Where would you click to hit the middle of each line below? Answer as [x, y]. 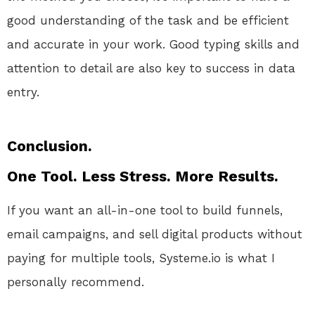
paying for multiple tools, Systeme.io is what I [141, 258]
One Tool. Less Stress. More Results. [143, 176]
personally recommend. [76, 282]
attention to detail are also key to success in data [151, 69]
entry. [23, 92]
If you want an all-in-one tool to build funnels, [145, 211]
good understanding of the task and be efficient [148, 21]
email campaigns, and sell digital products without [155, 234]
